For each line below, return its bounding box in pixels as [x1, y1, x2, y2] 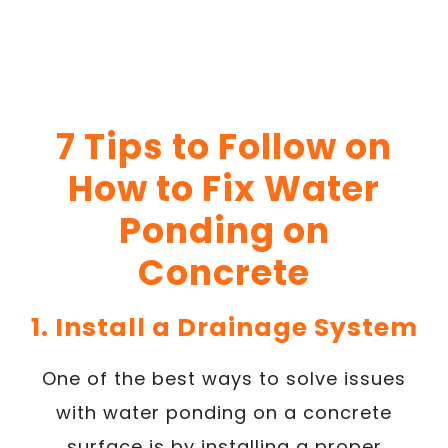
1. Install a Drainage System [30, 309, 418, 345]
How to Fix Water [68, 163, 380, 213]
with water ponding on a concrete [56, 399, 392, 425]
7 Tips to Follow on [56, 121, 392, 171]
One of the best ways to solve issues [42, 365, 406, 391]
